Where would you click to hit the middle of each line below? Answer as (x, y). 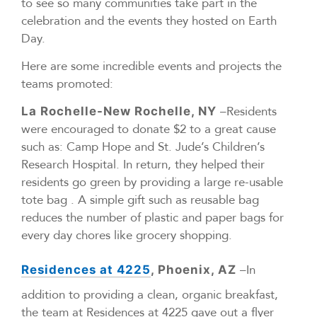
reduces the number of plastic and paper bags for (152, 218)
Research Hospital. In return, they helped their (143, 165)
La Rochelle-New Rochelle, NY (119, 111)
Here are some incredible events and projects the (151, 66)
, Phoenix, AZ (194, 270)
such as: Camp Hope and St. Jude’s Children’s (143, 147)
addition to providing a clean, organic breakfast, (150, 295)
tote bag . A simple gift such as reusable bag (140, 200)
